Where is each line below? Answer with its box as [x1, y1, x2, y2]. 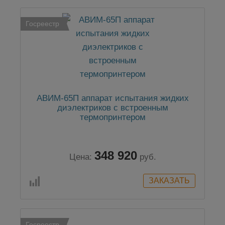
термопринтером [79, 113, 146, 123]
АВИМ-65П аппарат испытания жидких [36, 93, 189, 103]
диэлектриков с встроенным [57, 103, 168, 113]
